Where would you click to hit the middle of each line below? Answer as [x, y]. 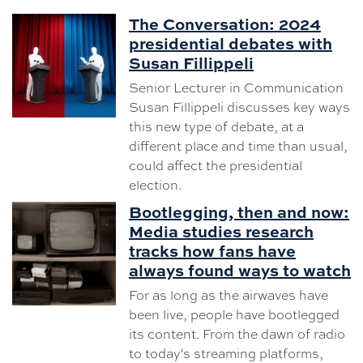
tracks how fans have [212, 250]
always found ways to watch [240, 269]
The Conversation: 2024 [225, 23]
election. [155, 185]
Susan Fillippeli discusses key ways [239, 107]
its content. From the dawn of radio [237, 334]
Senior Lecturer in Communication [236, 88]
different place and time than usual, [238, 146]
